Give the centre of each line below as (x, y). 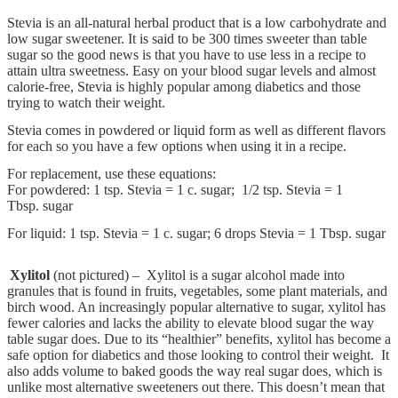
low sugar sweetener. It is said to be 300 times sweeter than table (187, 38)
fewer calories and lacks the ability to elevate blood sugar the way (191, 322)
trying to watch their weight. (86, 102)
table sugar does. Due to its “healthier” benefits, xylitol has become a (199, 338)
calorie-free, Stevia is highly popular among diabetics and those (184, 86)
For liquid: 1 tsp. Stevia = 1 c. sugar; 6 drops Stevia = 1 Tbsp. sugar (196, 233)
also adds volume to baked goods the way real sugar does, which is (195, 370)
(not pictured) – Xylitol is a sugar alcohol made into (197, 275)
